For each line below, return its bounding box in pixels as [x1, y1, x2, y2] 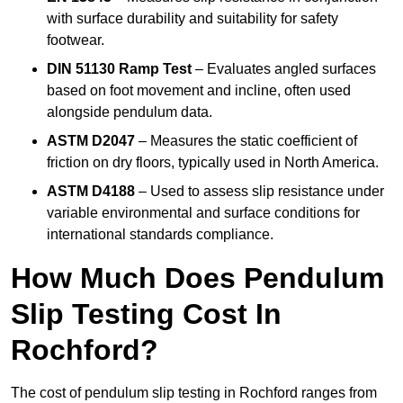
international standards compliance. [47, 227, 273, 243]
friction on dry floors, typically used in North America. [47, 155, 379, 171]
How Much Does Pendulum [11, 262, 384, 295]
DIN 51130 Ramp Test [47, 61, 192, 77]
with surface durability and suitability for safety [47, 11, 338, 27]
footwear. [47, 32, 104, 49]
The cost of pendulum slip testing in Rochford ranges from [11, 385, 377, 401]
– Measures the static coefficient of [135, 133, 357, 149]
